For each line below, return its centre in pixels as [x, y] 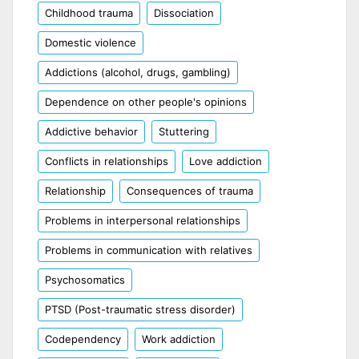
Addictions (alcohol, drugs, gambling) [138, 72]
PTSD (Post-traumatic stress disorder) [140, 309]
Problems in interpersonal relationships [143, 220]
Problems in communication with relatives [149, 250]
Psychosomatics [85, 279]
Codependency [83, 339]
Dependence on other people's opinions [146, 101]
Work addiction [179, 339]
